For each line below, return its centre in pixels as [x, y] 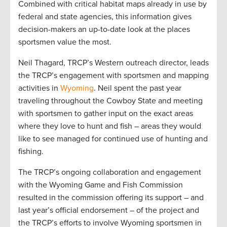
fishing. [31, 151]
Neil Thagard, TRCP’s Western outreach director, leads [113, 63]
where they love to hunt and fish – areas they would [110, 126]
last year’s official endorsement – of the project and [109, 210]
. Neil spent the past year [138, 88]
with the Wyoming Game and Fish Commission [101, 185]
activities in [38, 88]
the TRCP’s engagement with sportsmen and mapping [113, 75]
